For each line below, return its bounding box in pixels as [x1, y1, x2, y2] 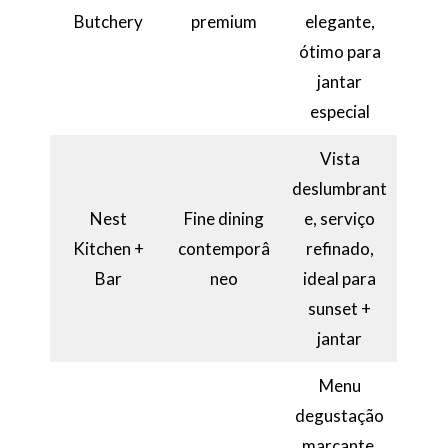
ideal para [303, 267, 376, 289]
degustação [295, 404, 384, 426]
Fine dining [183, 207, 264, 229]
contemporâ [177, 237, 270, 259]
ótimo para [298, 40, 381, 62]
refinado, [305, 237, 374, 259]
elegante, [304, 10, 375, 32]
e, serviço [304, 207, 375, 229]
